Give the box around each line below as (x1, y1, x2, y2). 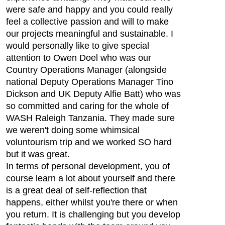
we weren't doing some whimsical (6, 125, 140, 135)
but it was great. (6, 149, 70, 159)
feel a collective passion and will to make (6, 17, 169, 27)
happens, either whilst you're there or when (6, 197, 178, 207)
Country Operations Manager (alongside (6, 65, 167, 75)
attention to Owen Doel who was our (6, 53, 151, 63)
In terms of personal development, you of (6, 161, 170, 171)
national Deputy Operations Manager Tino (6, 77, 173, 87)
